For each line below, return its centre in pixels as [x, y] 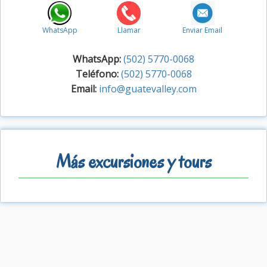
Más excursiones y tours [133, 161]
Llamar [129, 30]
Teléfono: [97, 74]
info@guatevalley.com [148, 89]
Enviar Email [203, 30]
